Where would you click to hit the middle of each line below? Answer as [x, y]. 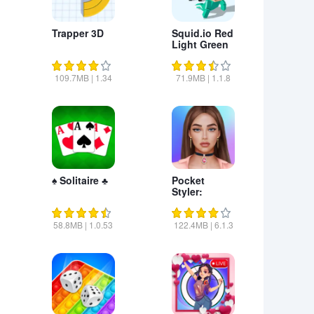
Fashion [192, 203]
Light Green [200, 44]
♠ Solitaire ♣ [80, 180]
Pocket [189, 180]
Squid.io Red [203, 33]
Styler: [187, 191]
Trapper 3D [77, 33]
